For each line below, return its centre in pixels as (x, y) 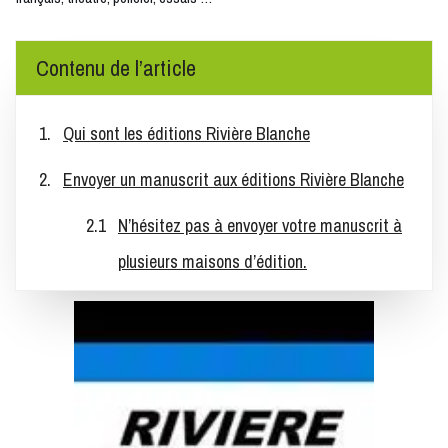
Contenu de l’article (116, 68)
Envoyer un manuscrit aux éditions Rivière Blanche (233, 180)
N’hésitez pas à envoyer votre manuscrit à (260, 226)
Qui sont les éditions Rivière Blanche (186, 134)
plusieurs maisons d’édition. (212, 262)
